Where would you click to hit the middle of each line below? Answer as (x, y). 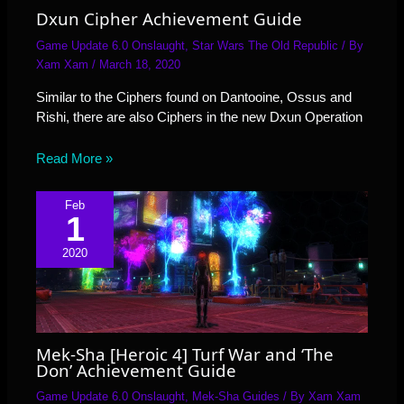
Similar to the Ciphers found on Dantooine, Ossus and (194, 96)
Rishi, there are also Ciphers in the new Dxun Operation (200, 116)
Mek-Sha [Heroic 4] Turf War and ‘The (185, 353)
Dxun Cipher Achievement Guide (170, 19)
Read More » (75, 158)
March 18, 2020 (140, 64)
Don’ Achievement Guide (137, 370)
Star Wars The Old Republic (266, 45)
